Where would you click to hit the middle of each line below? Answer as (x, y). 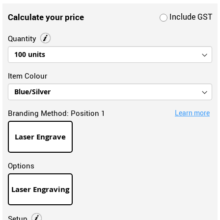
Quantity (23, 38)
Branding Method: (39, 113)
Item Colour (27, 75)
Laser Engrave (41, 137)
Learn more (192, 112)
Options (21, 165)
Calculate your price (46, 17)
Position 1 (88, 113)
